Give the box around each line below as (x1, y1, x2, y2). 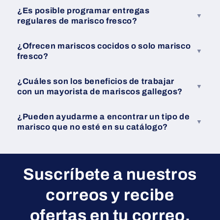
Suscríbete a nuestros (23, 165, 197, 183)
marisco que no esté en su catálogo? (17, 122, 168, 131)
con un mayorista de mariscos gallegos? (17, 87, 183, 96)
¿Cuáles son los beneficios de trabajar (17, 77, 175, 85)
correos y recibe (46, 186, 174, 204)
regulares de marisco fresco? (17, 16, 137, 25)
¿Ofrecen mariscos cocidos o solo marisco (17, 41, 191, 50)
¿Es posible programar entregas (17, 6, 150, 15)
